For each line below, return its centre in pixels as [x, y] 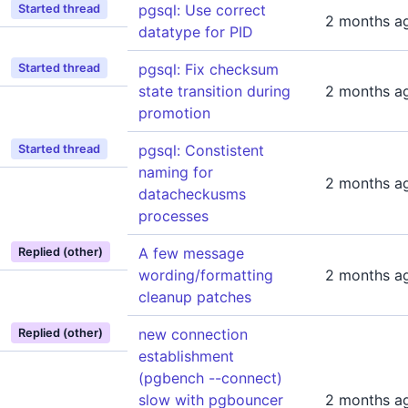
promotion [174, 113]
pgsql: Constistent [201, 150]
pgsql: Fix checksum [209, 69]
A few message [191, 253]
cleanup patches [195, 297]
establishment [186, 356]
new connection [193, 334]
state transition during [214, 91]
